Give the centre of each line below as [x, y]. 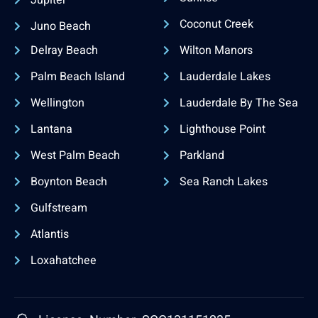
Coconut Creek [216, 24]
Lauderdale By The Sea [238, 103]
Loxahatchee [63, 260]
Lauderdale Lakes [225, 76]
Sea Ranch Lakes [223, 181]
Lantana [51, 129]
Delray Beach [64, 50]
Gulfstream [59, 208]
